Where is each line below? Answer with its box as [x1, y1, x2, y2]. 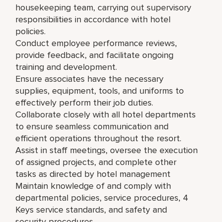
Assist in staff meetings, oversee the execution [15, 144, 198, 156]
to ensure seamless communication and [15, 120, 169, 132]
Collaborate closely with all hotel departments [15, 109, 196, 120]
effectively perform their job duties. [15, 97, 154, 108]
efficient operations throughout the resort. [15, 132, 182, 144]
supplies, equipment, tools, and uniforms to [15, 85, 184, 96]
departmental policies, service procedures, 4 [15, 192, 189, 203]
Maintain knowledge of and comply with [15, 180, 171, 191]
